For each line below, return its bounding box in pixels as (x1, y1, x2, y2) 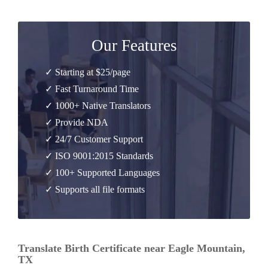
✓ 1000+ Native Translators (45, 100, 151, 111)
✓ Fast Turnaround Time (45, 84, 139, 94)
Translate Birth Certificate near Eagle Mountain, (18, 242, 245, 254)
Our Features (91, 36, 177, 54)
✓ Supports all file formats (45, 184, 145, 194)
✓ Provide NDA (45, 117, 108, 127)
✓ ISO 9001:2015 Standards (45, 151, 153, 161)
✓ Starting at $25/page (45, 67, 130, 77)
